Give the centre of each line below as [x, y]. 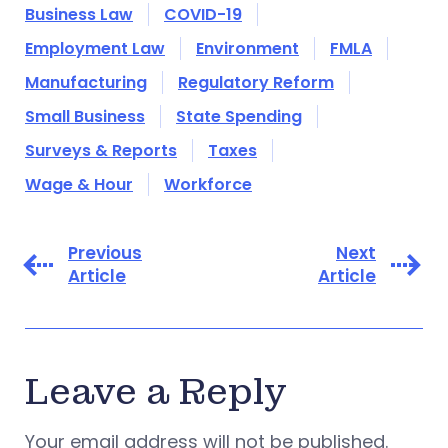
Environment [247, 48]
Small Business [85, 116]
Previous [105, 252]
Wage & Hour [79, 184]
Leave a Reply [156, 392]
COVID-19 [203, 14]
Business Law [79, 14]
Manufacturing [86, 82]
